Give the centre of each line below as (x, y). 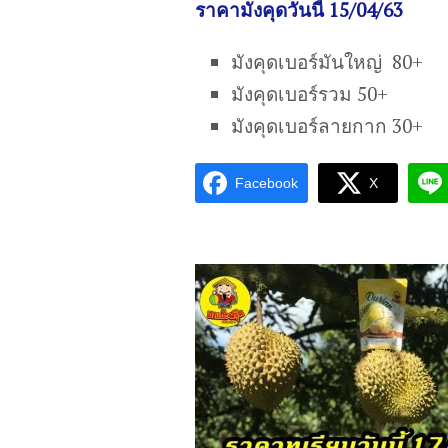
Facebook (266, 182)
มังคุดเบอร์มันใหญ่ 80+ (327, 61)
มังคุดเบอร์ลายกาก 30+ (327, 125)
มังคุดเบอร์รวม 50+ (310, 93)
